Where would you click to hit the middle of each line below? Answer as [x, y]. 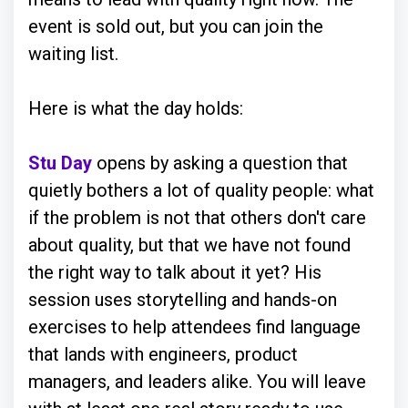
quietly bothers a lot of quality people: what [201, 190]
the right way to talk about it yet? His [175, 272]
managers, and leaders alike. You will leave [197, 382]
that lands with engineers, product [163, 354]
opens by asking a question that [220, 163]
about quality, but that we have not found [189, 245]
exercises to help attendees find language [194, 327]
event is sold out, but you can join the [176, 26]
